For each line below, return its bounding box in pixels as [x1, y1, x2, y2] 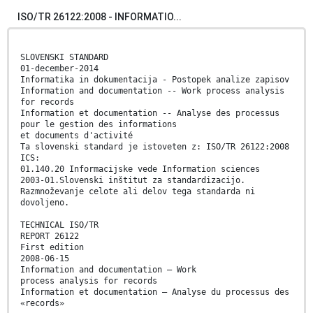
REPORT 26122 [20, 231, 79, 242]
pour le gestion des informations [20, 119, 177, 130]
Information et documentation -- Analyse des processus [20, 108, 279, 119]
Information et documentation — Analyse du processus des [20, 287, 289, 298]
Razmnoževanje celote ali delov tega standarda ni [20, 187, 255, 197]
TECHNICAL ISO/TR [20, 220, 99, 231]
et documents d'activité [20, 131, 133, 141]
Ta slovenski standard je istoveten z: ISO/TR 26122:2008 [20, 142, 289, 152]
